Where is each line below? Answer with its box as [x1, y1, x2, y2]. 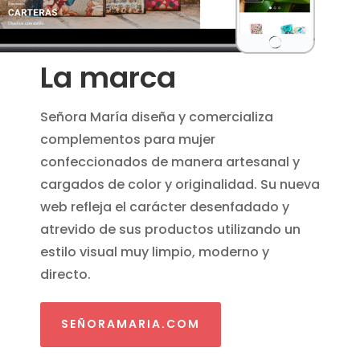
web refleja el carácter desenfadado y [40, 198, 289, 217]
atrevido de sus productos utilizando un [40, 220, 301, 239]
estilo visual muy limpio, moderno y [40, 243, 269, 262]
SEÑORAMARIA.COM [61, 316, 200, 333]
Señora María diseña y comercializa [40, 108, 273, 127]
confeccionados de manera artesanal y [40, 153, 300, 172]
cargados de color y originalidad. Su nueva [40, 175, 320, 194]
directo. [40, 265, 91, 284]
